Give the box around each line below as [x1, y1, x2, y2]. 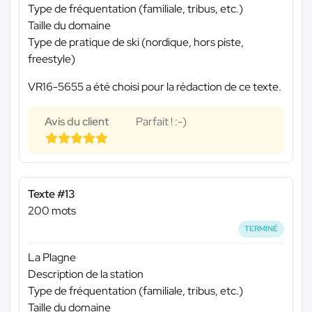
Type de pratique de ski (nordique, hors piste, [28, 35, 244, 50]
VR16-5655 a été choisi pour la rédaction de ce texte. [28, 79, 281, 95]
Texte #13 [28, 187, 75, 202]
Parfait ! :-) [136, 114, 187, 130]
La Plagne [28, 249, 76, 265]
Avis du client [45, 114, 109, 130]
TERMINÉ [244, 224, 279, 234]
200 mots [28, 203, 76, 219]
